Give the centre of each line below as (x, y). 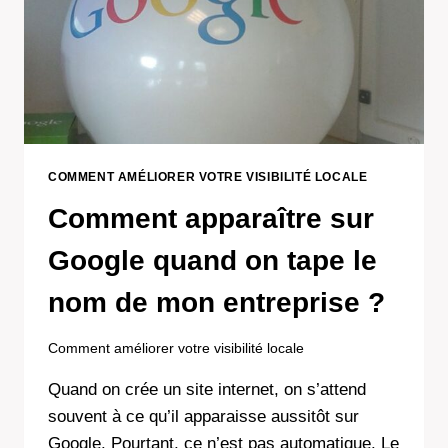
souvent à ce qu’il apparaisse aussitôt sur (203, 416)
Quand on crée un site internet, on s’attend (207, 389)
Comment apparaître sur (211, 219)
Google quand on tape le (212, 261)
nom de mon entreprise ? (216, 303)
